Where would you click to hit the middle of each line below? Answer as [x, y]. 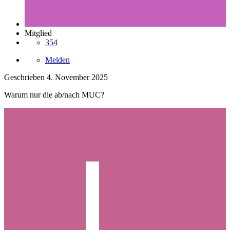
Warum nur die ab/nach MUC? [54, 95]
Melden [57, 60]
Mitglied [38, 33]
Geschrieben [25, 78]
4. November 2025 [77, 78]
